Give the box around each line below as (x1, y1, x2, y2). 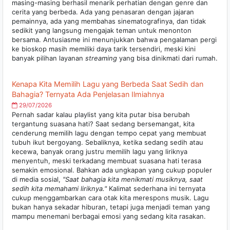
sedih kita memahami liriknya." (12, 184, 107, 193)
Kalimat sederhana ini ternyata (107, 184, 205, 193)
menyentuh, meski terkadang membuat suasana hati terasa (12, 157, 201, 165)
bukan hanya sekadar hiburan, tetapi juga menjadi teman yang (12, 203, 210, 212)
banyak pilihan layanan (12, 54, 85, 63)
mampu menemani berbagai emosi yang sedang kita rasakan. (12, 212, 206, 221)
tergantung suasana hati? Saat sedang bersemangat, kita (12, 120, 195, 128)
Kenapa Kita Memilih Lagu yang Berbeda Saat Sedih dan (12, 80, 203, 89)
